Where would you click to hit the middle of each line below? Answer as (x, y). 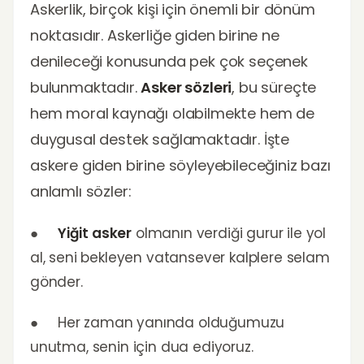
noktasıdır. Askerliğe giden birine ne (155, 35)
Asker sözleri (186, 87)
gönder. (56, 282)
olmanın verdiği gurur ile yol (229, 233)
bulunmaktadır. (86, 87)
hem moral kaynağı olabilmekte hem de (172, 113)
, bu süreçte (274, 87)
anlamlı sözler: (81, 191)
